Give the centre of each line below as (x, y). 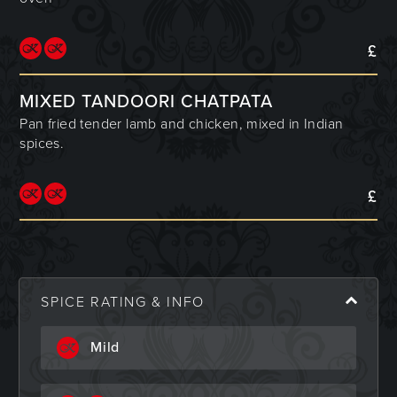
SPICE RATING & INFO (123, 302)
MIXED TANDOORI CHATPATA (147, 101)
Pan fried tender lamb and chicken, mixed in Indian (182, 124)
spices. (42, 143)
